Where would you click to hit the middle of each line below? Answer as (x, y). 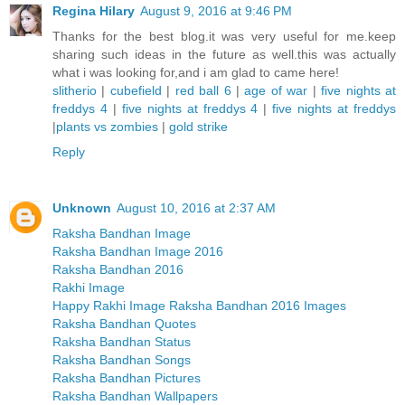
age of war (276, 90)
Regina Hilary (94, 10)
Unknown (82, 207)
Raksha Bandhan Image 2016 (138, 251)
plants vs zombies (109, 126)
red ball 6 (203, 90)
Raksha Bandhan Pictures (127, 377)
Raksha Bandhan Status (122, 341)
